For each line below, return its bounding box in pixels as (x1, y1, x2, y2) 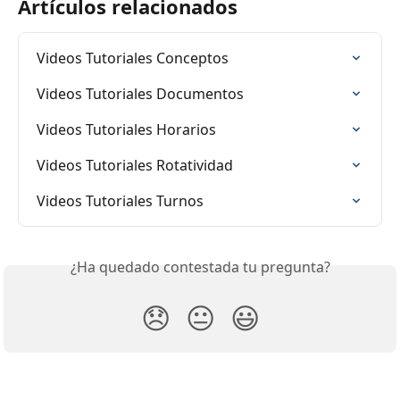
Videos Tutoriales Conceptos (37, 48, 229, 69)
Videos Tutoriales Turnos (37, 191, 204, 212)
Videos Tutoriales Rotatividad (37, 155, 233, 176)
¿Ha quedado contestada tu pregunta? (70, 257, 330, 278)
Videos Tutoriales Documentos (37, 84, 244, 104)
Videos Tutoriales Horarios (37, 120, 216, 140)
